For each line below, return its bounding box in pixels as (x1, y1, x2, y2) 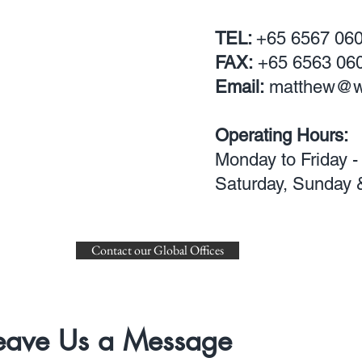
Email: (215, 77, 264, 97)
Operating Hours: (215, 125, 348, 145)
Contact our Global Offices (91, 242, 224, 259)
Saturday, (215, 174, 293, 194)
